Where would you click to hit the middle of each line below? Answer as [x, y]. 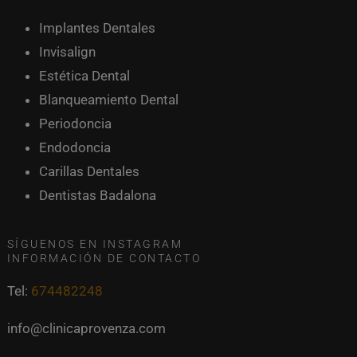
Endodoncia [75, 148]
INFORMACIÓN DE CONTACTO [104, 259]
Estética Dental [84, 76]
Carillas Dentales [89, 172]
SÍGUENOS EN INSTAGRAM [95, 244]
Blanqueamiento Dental [108, 100]
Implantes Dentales [97, 28]
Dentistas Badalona [97, 196]
